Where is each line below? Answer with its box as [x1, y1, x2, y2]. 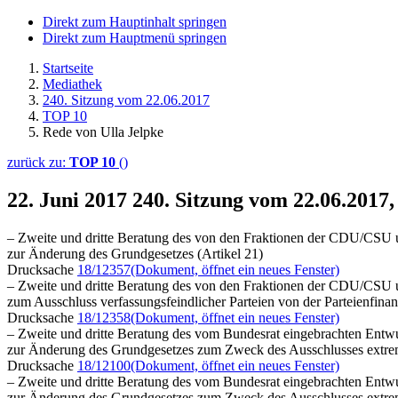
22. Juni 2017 [7, 187, 132, 211]
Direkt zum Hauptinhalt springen [43, 14, 227, 29]
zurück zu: [7, 155, 69, 170]
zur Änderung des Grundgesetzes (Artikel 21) [7, 245, 263, 261]
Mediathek [43, 76, 102, 92]
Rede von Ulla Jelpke [43, 124, 163, 139]
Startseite [43, 60, 93, 76]
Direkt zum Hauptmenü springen [43, 30, 227, 45]
